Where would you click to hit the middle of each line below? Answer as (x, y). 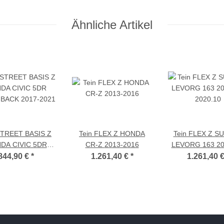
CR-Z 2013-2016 (121, 144)
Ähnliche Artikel (112, 24)
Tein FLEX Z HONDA (112, 133)
